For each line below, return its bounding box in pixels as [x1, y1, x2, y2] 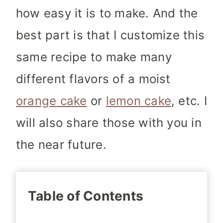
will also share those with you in [16, 115, 202, 130]
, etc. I [171, 94, 207, 109]
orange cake [16, 94, 87, 109]
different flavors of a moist [16, 72, 171, 87]
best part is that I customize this [16, 28, 205, 43]
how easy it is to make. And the [16, 6, 198, 21]
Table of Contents [28, 188, 144, 204]
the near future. [16, 137, 107, 152]
